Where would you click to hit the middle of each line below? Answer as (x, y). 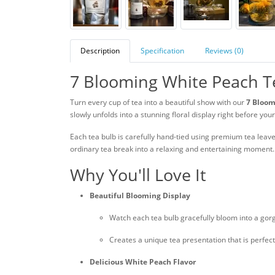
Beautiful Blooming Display (140, 196)
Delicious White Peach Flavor (143, 262)
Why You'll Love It (138, 175)
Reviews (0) (224, 51)
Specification (162, 51)
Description (100, 51)
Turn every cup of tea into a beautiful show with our (158, 102)
